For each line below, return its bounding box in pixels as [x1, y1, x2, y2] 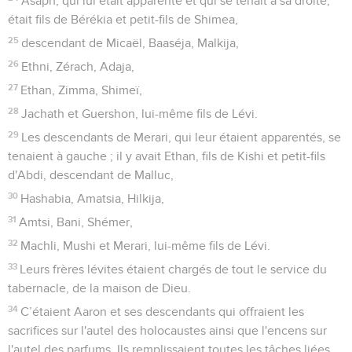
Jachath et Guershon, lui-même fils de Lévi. [21, 107, 258, 120]
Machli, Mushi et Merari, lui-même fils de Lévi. [20, 239, 271, 252]
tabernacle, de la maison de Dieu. [8, 281, 191, 295]
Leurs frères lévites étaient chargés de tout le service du [20, 262, 328, 276]
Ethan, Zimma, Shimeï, [20, 83, 143, 97]
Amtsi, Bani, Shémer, [19, 215, 134, 229]
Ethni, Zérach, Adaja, [21, 60, 135, 73]
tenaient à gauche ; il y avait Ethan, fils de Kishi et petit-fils [8, 149, 325, 163]
